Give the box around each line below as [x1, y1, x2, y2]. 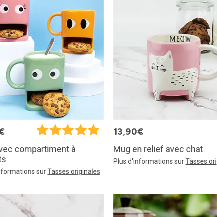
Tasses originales [47, 168, 100, 176]
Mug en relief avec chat [113, 143, 203, 154]
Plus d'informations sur [113, 157, 186, 165]
